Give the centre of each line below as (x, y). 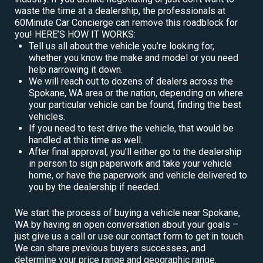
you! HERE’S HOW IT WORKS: (75, 34)
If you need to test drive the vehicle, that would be (131, 128)
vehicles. (47, 116)
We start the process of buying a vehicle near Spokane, (127, 213)
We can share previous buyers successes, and (110, 248)
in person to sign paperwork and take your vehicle (130, 163)
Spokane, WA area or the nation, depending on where (136, 93)
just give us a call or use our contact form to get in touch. (130, 236)
